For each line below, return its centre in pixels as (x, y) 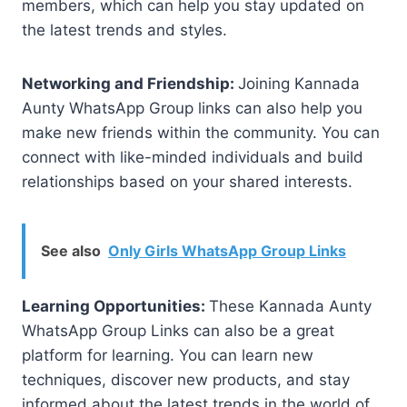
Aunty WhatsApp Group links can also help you (192, 108)
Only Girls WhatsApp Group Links (227, 250)
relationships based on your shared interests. (187, 181)
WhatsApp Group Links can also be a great (178, 330)
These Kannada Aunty (290, 306)
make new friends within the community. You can (201, 132)
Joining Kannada (299, 83)
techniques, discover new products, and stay (186, 379)
